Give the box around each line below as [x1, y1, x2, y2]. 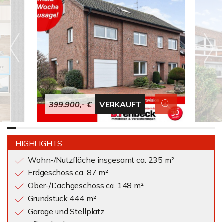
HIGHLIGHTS [15, 138, 62, 148]
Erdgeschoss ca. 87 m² [28, 167, 108, 177]
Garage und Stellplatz [28, 206, 104, 216]
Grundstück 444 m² [28, 193, 96, 203]
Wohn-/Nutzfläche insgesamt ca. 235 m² [28, 155, 174, 165]
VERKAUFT [99, 99, 142, 109]
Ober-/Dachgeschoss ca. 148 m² [28, 180, 144, 190]
